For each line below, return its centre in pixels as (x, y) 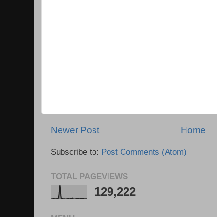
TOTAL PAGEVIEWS (89, 176)
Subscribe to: (76, 151)
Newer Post (75, 130)
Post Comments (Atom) (144, 151)
